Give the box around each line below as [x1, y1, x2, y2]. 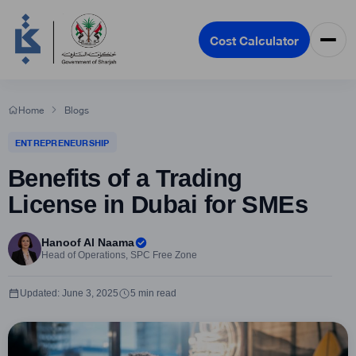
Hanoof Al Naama [41, 236, 134, 249]
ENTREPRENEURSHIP [15, 133, 110, 150]
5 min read [130, 288, 176, 299]
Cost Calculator [210, 29, 299, 51]
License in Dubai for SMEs [8, 191, 308, 219]
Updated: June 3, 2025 [20, 288, 118, 299]
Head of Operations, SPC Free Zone [41, 250, 197, 261]
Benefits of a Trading [8, 164, 242, 192]
